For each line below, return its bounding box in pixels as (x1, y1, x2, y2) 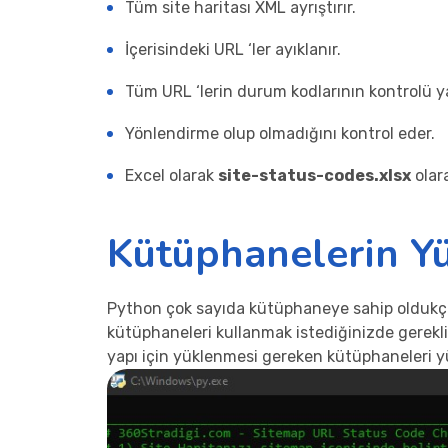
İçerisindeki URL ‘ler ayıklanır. (125, 40, 341, 59)
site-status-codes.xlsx (218, 166, 411, 185)
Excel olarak (125, 166, 218, 185)
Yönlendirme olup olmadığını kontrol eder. (125, 124, 435, 143)
